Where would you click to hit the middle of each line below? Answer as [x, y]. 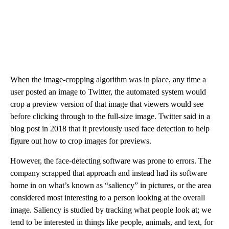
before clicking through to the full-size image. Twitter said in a [110, 116]
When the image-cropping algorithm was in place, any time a [108, 79]
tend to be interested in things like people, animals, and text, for [112, 222]
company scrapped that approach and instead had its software [109, 173]
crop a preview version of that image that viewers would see [107, 104]
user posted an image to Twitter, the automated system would [108, 91]
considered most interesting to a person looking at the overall [108, 197]
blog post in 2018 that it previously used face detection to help [110, 128]
